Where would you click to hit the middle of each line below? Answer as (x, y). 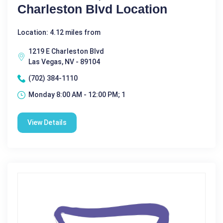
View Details (47, 122)
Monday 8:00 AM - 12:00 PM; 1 (77, 95)
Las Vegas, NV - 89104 (64, 62)
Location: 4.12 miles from (59, 32)
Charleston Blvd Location (92, 9)
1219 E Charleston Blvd (66, 51)
